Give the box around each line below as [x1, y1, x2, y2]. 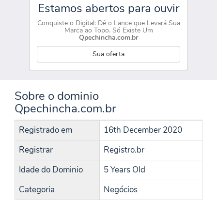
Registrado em [19, 124, 72, 136]
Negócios [104, 184, 138, 195]
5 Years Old [104, 164, 145, 175]
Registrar [19, 144, 53, 155]
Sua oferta [93, 49, 124, 59]
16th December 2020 [104, 124, 182, 136]
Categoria [19, 184, 55, 195]
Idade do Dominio [19, 164, 83, 175]
